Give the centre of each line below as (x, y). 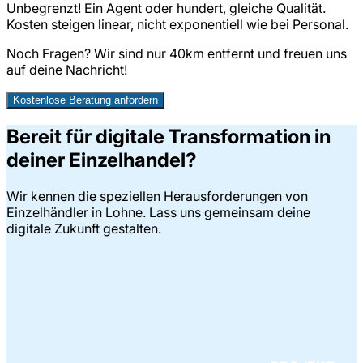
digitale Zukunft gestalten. (84, 229)
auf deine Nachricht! (67, 70)
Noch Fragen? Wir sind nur (88, 54)
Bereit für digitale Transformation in (169, 137)
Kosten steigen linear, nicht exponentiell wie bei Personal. (177, 25)
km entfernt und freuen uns (266, 54)
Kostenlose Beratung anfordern (85, 100)
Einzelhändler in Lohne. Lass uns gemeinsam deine (158, 213)
